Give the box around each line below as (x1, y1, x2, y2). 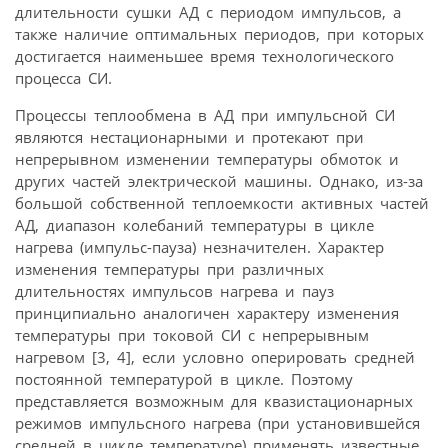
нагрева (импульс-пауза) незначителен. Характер (15, 237, 384, 258)
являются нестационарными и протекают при (15, 127, 364, 148)
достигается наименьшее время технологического (15, 46, 394, 67)
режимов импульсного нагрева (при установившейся (15, 413, 420, 434)
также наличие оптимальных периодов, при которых (15, 24, 424, 45)
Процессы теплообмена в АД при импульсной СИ (15, 105, 395, 126)
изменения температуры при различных (15, 259, 324, 280)
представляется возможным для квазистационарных (15, 391, 413, 412)
